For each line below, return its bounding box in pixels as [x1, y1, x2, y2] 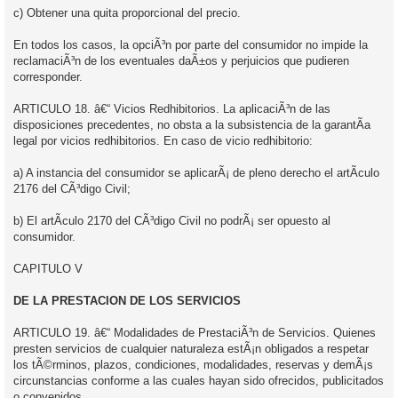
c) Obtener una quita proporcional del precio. [13, 5, 241, 20]
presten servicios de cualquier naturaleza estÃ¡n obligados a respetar [13, 341, 369, 355]
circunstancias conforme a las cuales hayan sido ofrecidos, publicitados [13, 373, 384, 387]
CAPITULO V [13, 261, 83, 275]
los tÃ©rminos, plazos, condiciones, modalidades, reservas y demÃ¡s [13, 357, 373, 371]
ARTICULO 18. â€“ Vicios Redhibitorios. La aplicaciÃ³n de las [13, 101, 330, 115]
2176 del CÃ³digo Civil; [13, 181, 131, 195]
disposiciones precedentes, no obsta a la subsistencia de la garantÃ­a [13, 117, 370, 131]
